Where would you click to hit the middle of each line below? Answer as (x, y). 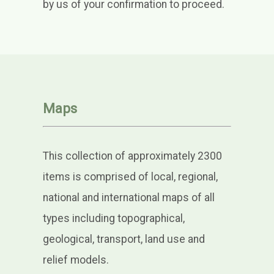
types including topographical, (113, 219)
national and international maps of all (128, 198)
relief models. (76, 260)
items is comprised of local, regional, (130, 177)
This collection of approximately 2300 (132, 156)
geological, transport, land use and (124, 239)
